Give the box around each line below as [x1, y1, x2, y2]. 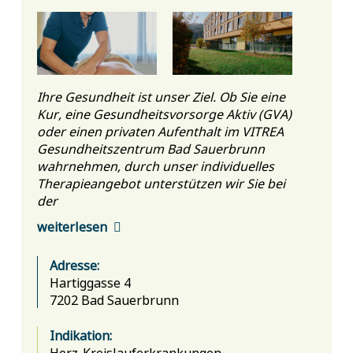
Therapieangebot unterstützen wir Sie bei [36, 173, 285, 191]
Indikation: [49, 325, 112, 344]
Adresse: [49, 255, 99, 273]
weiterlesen [36, 217, 107, 236]
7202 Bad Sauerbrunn [49, 290, 179, 308]
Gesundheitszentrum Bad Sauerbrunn [36, 139, 265, 157]
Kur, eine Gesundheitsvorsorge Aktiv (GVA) [36, 104, 292, 122]
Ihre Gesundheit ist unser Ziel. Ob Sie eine [36, 87, 285, 105]
